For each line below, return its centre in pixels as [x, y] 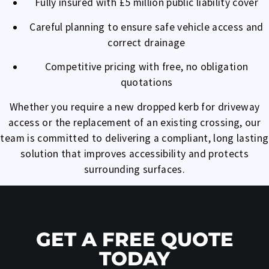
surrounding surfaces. [134, 169]
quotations [147, 83]
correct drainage [147, 42]
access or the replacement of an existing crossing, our [134, 122]
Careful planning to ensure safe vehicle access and [147, 27]
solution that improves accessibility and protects [134, 153]
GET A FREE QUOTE [134, 240]
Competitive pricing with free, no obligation [147, 67]
